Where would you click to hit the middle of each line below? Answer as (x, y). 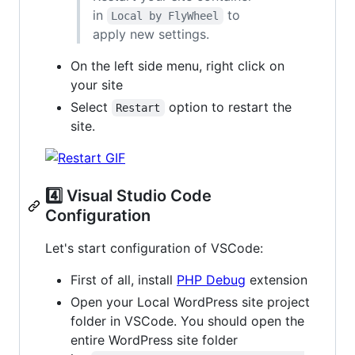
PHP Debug (211, 279)
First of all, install (124, 279)
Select (91, 107)
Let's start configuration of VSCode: (154, 248)
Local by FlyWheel (165, 15)
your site (97, 84)
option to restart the (230, 107)
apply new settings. (151, 34)
